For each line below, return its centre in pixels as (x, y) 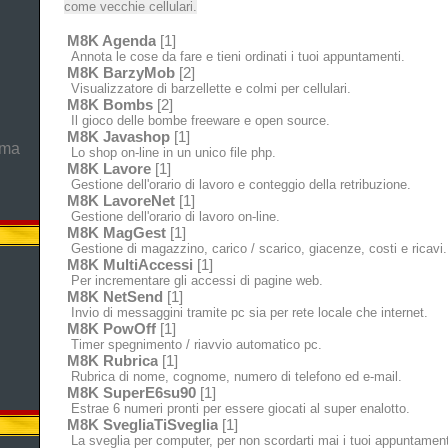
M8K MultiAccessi (129, 264)
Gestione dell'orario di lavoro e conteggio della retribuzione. (238, 184)
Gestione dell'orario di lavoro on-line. (173, 216)
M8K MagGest (116, 232)
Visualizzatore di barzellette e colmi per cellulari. (208, 88)
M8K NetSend (114, 296)
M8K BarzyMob (120, 72)
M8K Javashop (118, 136)
